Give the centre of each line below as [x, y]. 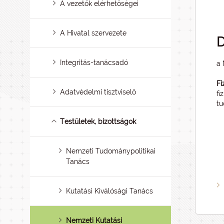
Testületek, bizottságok [98, 121]
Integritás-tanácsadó [94, 62]
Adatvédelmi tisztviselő [98, 92]
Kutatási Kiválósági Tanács [110, 191]
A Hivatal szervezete [93, 33]
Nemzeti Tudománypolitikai [111, 151]
